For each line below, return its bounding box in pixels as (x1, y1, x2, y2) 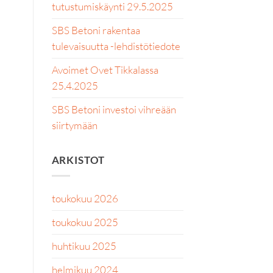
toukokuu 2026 (51, 192, 118, 205)
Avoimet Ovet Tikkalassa (51, 63, 158, 76)
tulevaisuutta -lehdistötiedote (51, 39, 180, 52)
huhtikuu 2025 (51, 239, 116, 252)
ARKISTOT (51, 154, 105, 167)
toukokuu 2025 (51, 216, 118, 229)
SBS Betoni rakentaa (51, 23, 140, 37)
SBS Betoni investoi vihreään (51, 102, 176, 116)
